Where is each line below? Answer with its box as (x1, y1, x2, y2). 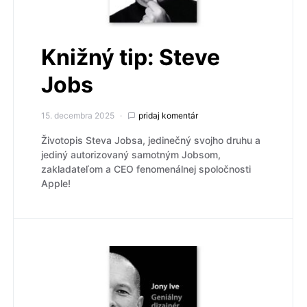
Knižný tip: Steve (41, 43, 220, 71)
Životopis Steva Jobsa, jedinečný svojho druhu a (41, 134, 260, 146)
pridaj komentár (138, 110, 198, 121)
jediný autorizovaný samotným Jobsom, (41, 148, 221, 160)
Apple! (41, 177, 71, 189)
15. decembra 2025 (41, 110, 114, 121)
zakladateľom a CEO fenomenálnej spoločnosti (41, 162, 251, 175)
